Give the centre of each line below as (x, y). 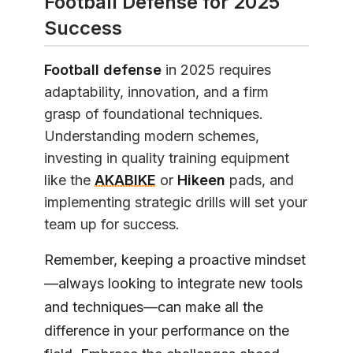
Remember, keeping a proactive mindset (175, 259)
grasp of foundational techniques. (154, 113)
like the (69, 180)
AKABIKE (125, 180)
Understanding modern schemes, (152, 136)
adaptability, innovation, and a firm (156, 91)
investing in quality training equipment (167, 158)
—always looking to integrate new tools (173, 283)
